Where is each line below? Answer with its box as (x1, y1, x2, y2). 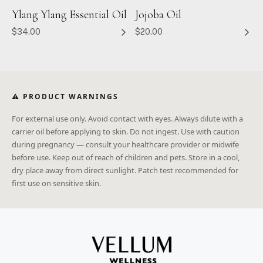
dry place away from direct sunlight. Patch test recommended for (12, 164, 238, 176)
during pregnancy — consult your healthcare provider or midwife (12, 139, 239, 150)
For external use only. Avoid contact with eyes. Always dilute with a (12, 113, 243, 124)
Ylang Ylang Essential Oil (12, 8, 127, 22)
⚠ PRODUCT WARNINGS (12, 91, 119, 102)
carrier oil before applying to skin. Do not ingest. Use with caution (12, 126, 240, 137)
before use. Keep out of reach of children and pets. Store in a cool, (12, 151, 240, 163)
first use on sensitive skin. (12, 177, 101, 188)
